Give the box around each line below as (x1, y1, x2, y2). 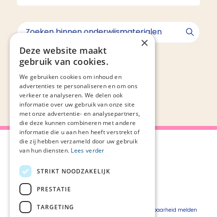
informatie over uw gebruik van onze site (19, 100, 135, 108)
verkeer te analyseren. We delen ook (19, 91, 123, 99)
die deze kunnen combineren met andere (19, 119, 136, 127)
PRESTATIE (37, 185, 71, 193)
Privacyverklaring (108, 171, 152, 179)
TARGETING (37, 202, 74, 211)
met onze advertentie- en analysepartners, (19, 109, 140, 118)
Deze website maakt (19, 45, 107, 56)
